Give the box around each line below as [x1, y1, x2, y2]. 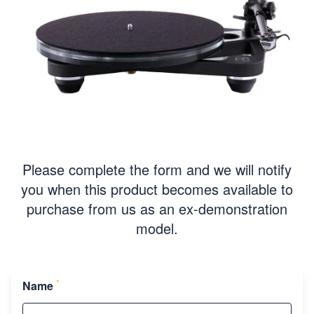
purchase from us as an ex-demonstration [27, 198, 287, 219]
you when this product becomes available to [21, 179, 293, 200]
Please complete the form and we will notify [22, 159, 292, 180]
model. [136, 218, 178, 239]
